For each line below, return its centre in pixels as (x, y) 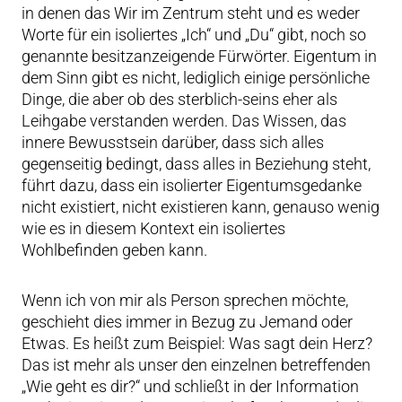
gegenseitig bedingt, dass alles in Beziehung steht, (196, 164)
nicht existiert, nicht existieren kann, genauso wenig (201, 207)
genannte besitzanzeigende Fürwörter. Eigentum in (199, 56)
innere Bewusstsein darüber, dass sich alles (173, 142)
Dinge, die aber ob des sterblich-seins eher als (179, 99)
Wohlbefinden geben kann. (114, 250)
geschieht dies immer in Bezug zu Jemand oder (187, 322)
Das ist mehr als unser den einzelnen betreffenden (196, 365)
